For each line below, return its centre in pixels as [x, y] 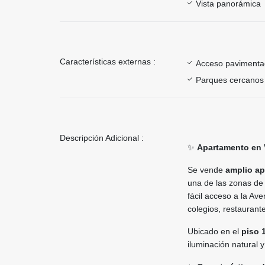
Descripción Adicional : [102, 138]
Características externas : [108, 61]
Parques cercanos [230, 80]
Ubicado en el [214, 231]
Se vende [206, 169]
